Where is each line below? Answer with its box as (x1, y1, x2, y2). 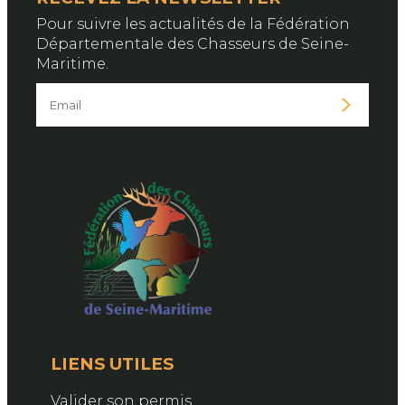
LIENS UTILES (51, 353, 174, 374)
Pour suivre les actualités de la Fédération (36, 15, 350, 33)
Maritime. (36, 55, 108, 73)
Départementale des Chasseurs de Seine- (36, 35, 349, 53)
